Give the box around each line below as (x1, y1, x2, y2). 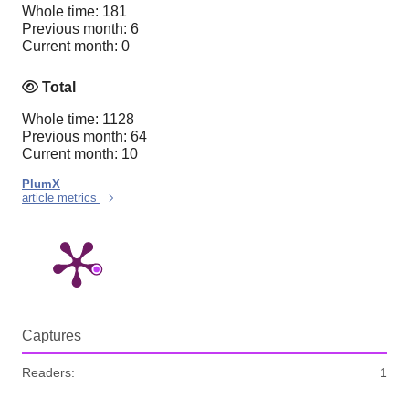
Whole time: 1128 (22, 111, 134, 128)
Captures (22, 328, 81, 344)
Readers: (22, 365, 75, 381)
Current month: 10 (22, 146, 138, 163)
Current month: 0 (22, 37, 130, 54)
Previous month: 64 (22, 129, 147, 145)
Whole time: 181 (22, 3, 127, 19)
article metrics (22, 191, 100, 205)
